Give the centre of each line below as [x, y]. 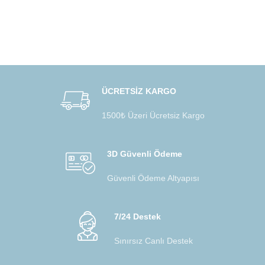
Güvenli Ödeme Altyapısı [153, 178]
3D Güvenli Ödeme [145, 153]
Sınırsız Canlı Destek [153, 240]
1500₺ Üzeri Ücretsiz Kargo [153, 115]
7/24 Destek [137, 216]
